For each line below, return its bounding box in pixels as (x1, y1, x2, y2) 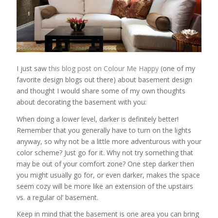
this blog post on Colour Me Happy (48, 63, 159, 73)
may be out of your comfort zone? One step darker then (16, 159, 194, 168)
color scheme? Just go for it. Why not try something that (16, 147, 193, 157)
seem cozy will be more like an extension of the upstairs (16, 181, 193, 191)
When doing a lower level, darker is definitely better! (16, 114, 179, 124)
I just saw (16, 63, 49, 73)
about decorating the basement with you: (16, 97, 146, 107)
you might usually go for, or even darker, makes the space (16, 170, 200, 180)
